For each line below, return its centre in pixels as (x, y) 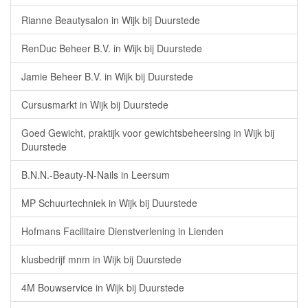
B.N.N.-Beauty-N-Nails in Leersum (96, 175)
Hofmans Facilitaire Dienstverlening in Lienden (122, 231)
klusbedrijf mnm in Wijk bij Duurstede (101, 259)
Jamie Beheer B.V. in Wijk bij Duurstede (107, 76)
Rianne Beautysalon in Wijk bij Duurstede (111, 20)
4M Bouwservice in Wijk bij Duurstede (103, 287)
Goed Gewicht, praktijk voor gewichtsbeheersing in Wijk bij (148, 133)
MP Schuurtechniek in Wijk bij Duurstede (109, 203)
